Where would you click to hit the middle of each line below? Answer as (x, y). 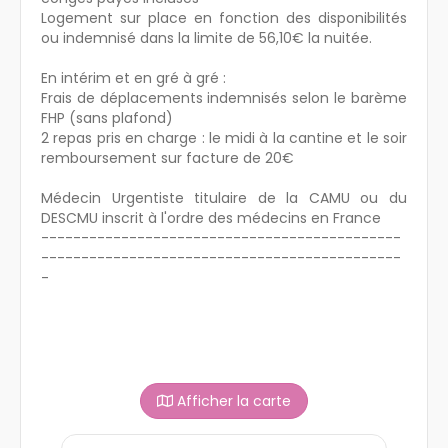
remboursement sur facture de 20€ (167, 157)
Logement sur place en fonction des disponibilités (224, 17)
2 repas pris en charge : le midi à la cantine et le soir (224, 137)
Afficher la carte (232, 400)
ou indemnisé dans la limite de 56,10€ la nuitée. (206, 37)
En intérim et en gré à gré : (133, 77)
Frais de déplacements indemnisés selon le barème (224, 97)
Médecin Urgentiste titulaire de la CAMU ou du (224, 197)
